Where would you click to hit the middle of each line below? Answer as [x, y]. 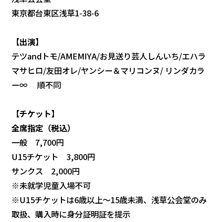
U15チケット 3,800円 [54, 156]
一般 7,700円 [38, 142]
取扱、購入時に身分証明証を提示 [71, 214]
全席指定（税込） [43, 128]
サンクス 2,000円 [46, 171]
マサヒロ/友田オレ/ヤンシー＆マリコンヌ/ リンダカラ [108, 70]
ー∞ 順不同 [36, 84]
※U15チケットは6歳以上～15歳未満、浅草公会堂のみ [109, 199]
